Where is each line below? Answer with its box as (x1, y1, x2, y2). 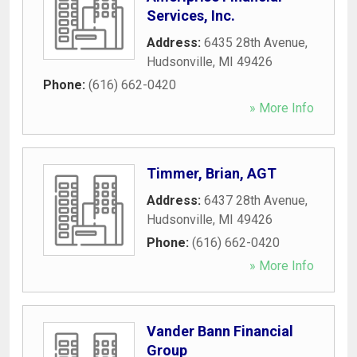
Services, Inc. (147, 6, 235, 24)
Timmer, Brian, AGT (147, 164, 277, 182)
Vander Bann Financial (147, 322, 293, 339)
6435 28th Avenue (204, 34, 305, 50)
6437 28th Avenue (204, 192, 305, 208)
